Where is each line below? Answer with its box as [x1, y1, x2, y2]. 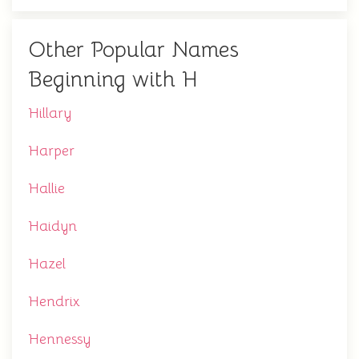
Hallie [28, 179, 65, 198]
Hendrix [28, 292, 80, 311]
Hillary [28, 104, 71, 123]
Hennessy [28, 330, 91, 349]
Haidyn [28, 217, 77, 236]
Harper [28, 142, 75, 160]
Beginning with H [28, 66, 198, 94]
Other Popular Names [28, 36, 239, 64]
